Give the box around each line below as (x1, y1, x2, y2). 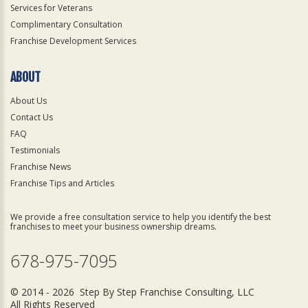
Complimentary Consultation (10, 19, 122, 30)
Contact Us (10, 111, 53, 123)
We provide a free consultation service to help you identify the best (10, 211, 271, 223)
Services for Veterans (10, 2, 92, 14)
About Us (10, 95, 47, 107)
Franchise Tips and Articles (10, 177, 114, 189)
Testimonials (10, 144, 60, 156)
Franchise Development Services (10, 35, 136, 47)
